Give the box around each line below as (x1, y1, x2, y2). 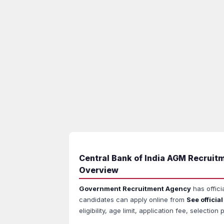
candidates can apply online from (79, 195, 186, 203)
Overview (79, 165, 118, 175)
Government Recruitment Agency (79, 184, 191, 192)
